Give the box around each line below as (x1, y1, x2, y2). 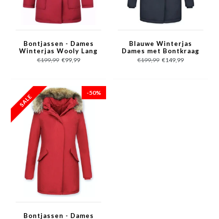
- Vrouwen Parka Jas (125, 54, 196, 62)
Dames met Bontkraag (122, 46, 199, 55)
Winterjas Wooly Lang (19, 46, 98, 55)
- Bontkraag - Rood (25, 54, 92, 62)
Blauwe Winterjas (129, 39, 192, 47)
